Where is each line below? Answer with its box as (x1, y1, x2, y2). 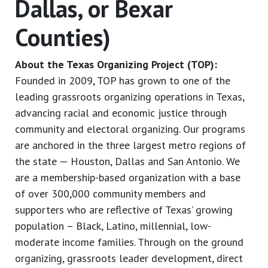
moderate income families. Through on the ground (15, 235, 243, 249)
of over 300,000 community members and (15, 187, 206, 201)
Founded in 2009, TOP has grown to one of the (15, 74, 230, 88)
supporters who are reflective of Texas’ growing (15, 203, 233, 217)
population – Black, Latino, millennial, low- (15, 219, 211, 233)
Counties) (15, 22, 111, 53)
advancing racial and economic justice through (15, 106, 227, 120)
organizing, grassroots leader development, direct (15, 251, 243, 266)
